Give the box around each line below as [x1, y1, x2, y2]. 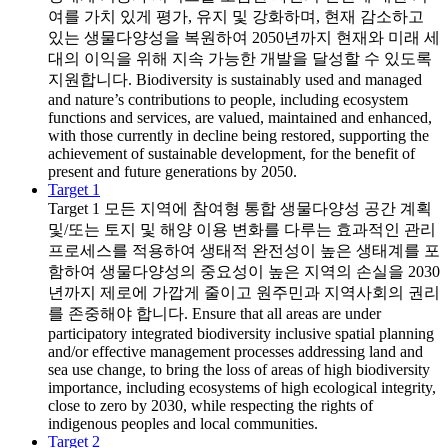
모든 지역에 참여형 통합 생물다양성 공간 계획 [100, 199, 432, 217]
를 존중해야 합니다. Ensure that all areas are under [48, 304, 381, 322]
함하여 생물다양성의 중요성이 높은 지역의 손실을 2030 [48, 262, 440, 280]
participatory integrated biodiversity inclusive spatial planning [48, 324, 434, 342]
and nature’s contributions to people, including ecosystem [48, 90, 408, 108]
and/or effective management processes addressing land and [48, 342, 423, 360]
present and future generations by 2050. [48, 162, 297, 180]
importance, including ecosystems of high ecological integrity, [48, 378, 436, 396]
